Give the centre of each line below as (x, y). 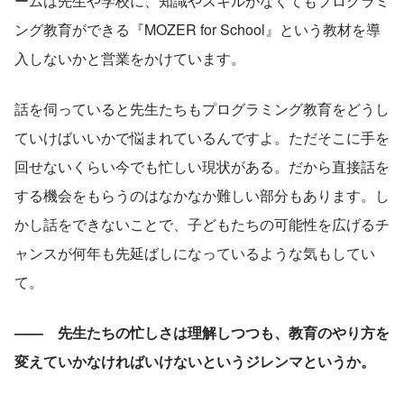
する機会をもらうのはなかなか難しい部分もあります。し (202, 196)
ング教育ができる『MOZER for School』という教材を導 (197, 30)
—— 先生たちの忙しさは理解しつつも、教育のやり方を (202, 333)
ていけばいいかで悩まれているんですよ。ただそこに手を (202, 138)
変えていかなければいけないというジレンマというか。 (195, 362)
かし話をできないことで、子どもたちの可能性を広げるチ (202, 225)
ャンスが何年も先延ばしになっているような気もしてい (195, 253)
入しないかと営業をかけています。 (130, 59)
